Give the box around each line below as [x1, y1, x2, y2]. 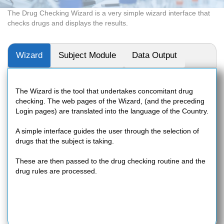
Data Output [132, 50, 177, 60]
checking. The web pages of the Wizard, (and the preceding [15, 97, 204, 105]
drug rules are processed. [15, 167, 97, 175]
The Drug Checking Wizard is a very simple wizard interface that [7, 9, 210, 17]
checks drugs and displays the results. [7, 19, 128, 27]
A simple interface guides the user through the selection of [15, 127, 199, 135]
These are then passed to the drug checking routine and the [15, 157, 205, 165]
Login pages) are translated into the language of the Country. [15, 107, 208, 115]
